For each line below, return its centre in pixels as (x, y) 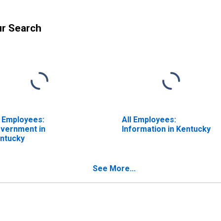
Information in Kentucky (166, 129)
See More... (114, 168)
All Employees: (149, 119)
